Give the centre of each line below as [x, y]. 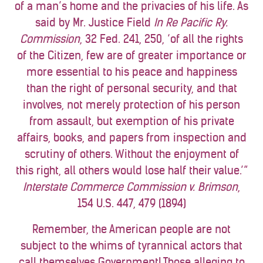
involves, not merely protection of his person [131, 105]
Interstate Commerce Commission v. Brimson [130, 187]
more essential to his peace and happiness [131, 72]
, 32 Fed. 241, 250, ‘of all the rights [161, 39]
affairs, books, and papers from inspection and [131, 138]
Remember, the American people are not [131, 229]
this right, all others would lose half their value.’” [131, 171]
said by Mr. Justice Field [95, 23]
